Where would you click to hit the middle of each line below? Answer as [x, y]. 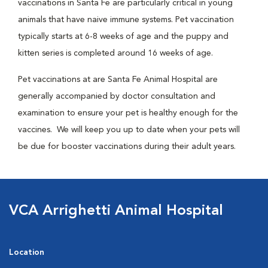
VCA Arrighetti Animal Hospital [116, 211]
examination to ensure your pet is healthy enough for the [128, 113]
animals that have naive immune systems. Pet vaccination [126, 20]
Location [27, 252]
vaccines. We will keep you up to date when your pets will [129, 130]
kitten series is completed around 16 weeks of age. [115, 53]
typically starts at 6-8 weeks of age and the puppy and [123, 36]
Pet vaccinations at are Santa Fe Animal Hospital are [118, 80]
